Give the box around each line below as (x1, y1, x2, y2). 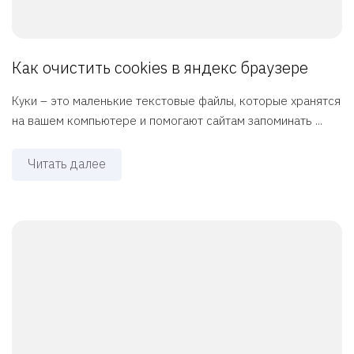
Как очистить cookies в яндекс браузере (12, 57, 308, 79)
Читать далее (28, 156, 106, 172)
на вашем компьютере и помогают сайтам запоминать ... (12, 113, 322, 129)
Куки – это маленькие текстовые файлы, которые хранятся (12, 93, 341, 109)
